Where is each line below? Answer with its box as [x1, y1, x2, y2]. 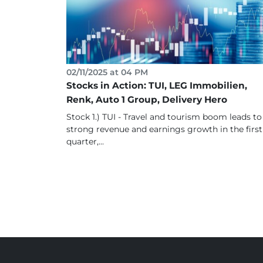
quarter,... [66, 136, 104, 147]
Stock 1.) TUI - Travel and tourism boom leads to [66, 111, 262, 122]
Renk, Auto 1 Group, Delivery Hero [66, 93, 227, 105]
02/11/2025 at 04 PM [66, 66, 148, 77]
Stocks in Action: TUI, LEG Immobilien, [66, 79, 247, 91]
